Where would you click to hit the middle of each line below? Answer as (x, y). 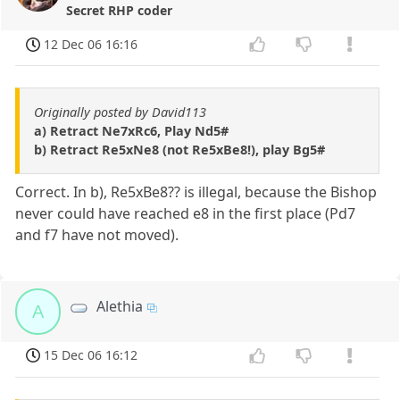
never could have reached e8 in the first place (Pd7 (186, 214)
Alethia (120, 307)
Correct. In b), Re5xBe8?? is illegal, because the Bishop (196, 192)
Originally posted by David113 (120, 112)
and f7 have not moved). (97, 235)
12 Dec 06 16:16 (91, 44)
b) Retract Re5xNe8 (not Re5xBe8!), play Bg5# (179, 150)
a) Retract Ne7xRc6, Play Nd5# (131, 131)
